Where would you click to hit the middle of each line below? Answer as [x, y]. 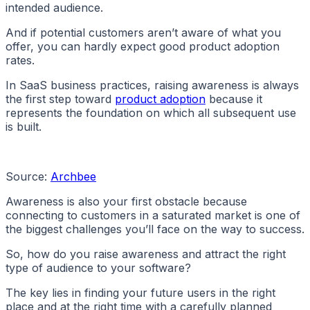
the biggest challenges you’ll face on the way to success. [155, 229]
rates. [20, 61]
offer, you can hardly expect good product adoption [143, 47]
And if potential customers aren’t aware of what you [143, 33]
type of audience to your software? [98, 268]
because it [234, 99]
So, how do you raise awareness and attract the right [146, 254]
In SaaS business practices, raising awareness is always [152, 85]
